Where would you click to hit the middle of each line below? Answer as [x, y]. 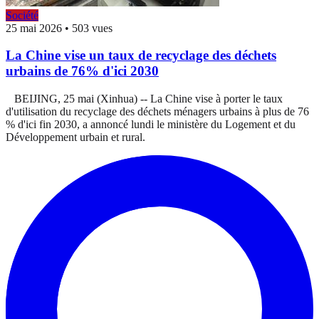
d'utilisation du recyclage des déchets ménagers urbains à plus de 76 [157, 112]
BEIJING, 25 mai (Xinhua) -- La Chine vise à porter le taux [144, 99]
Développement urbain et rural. [75, 137]
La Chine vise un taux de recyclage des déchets [141, 56]
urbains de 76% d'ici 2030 [82, 71]
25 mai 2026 [34, 28]
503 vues [92, 28]
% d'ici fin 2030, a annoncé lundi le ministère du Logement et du [151, 125]
